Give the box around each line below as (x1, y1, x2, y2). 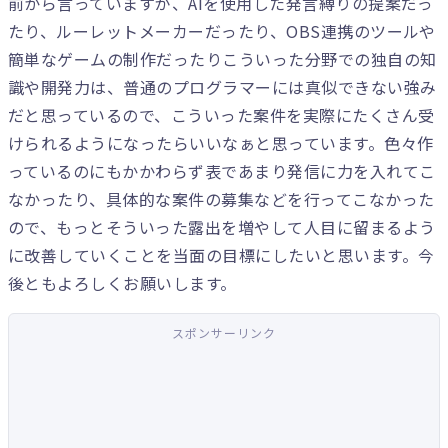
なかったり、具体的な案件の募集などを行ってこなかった (8, 187, 435, 211)
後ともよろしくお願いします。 (8, 271, 237, 295)
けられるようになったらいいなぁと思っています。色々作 (8, 131, 434, 155)
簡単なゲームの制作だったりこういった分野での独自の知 (8, 47, 437, 71)
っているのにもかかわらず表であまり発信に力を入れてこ (8, 159, 436, 183)
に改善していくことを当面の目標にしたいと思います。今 (8, 243, 435, 267)
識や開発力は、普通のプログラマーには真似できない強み (8, 75, 437, 99)
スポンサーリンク (172, 324, 276, 341)
